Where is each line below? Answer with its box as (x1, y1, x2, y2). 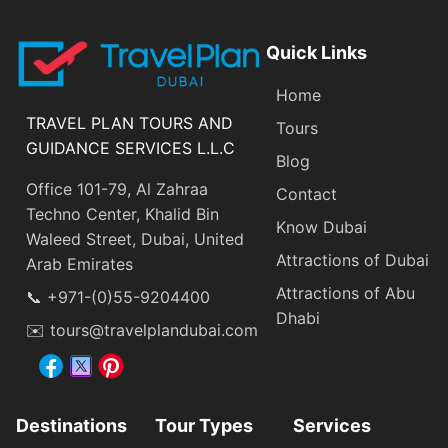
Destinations (16, 415, 127, 436)
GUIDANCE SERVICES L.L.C (26, 138, 235, 158)
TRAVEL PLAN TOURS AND (26, 113, 233, 133)
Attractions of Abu (275, 283, 415, 303)
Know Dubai (275, 217, 367, 237)
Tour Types (154, 415, 253, 436)
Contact (275, 184, 337, 204)
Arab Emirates (26, 254, 133, 274)
